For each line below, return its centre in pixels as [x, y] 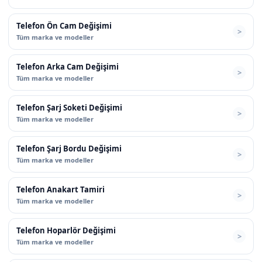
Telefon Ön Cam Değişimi [64, 25]
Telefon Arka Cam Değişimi [68, 66]
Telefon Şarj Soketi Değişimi [69, 107]
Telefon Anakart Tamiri [61, 189]
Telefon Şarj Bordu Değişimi [69, 148]
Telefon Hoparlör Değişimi [66, 230]
